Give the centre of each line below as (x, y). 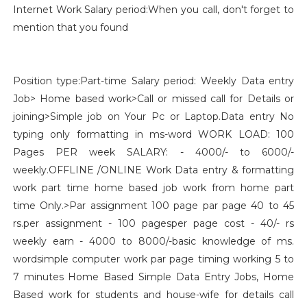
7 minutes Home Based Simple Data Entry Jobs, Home (153, 277)
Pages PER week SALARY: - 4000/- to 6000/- (153, 152)
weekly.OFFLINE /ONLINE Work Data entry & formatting (153, 170)
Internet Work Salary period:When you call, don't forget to (153, 10)
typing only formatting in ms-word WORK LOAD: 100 (153, 134)
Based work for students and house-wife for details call (153, 295)
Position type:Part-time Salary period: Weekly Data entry (153, 81)
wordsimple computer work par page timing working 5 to (153, 259)
